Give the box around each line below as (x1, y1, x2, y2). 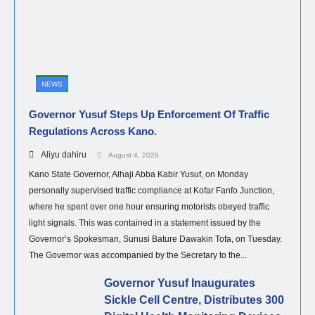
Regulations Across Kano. (29, 125, 157, 138)
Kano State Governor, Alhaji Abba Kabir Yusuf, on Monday (29, 169, 248, 180)
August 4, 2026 (108, 151, 159, 160)
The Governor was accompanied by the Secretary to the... (29, 250, 247, 261)
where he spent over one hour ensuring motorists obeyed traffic (29, 202, 269, 212)
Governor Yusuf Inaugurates (103, 277, 255, 290)
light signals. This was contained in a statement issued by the (29, 218, 261, 229)
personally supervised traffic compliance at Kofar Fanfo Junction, (29, 186, 274, 196)
